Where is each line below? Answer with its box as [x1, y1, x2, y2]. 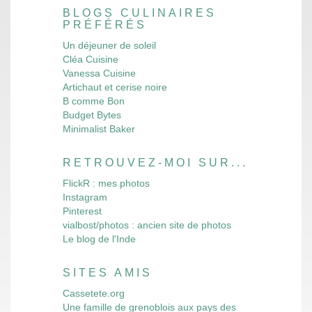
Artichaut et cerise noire [63, 81, 167, 93]
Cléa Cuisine [63, 54, 118, 65]
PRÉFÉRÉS [63, 19, 147, 31]
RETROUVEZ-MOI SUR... [63, 157, 248, 169]
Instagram [63, 192, 107, 203]
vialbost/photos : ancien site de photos [63, 219, 231, 231]
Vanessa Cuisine [63, 68, 136, 79]
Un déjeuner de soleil [63, 40, 156, 52]
